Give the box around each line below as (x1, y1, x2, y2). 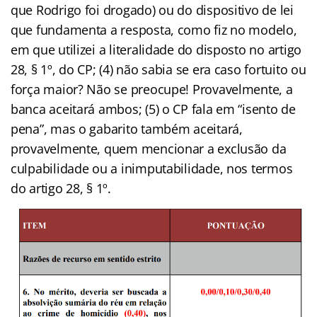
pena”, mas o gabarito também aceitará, (11, 120, 243, 137)
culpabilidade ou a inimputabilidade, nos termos (11, 159, 293, 177)
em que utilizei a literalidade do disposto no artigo (11, 40, 301, 58)
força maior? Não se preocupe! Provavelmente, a (11, 80, 293, 98)
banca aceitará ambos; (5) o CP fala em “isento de (11, 100, 296, 117)
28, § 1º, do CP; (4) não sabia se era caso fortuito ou (11, 60, 306, 78)
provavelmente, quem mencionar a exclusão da (11, 139, 287, 157)
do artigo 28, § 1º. (11, 179, 111, 197)
